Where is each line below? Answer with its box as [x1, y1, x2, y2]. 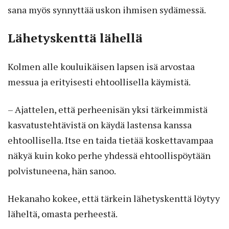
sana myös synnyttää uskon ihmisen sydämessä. [8, 3, 206, 16]
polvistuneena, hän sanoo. [8, 164, 116, 177]
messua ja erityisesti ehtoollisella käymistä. [8, 75, 191, 88]
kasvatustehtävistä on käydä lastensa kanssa [8, 118, 192, 131]
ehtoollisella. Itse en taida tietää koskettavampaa [8, 133, 213, 146]
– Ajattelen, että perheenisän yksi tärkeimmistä [8, 103, 208, 116]
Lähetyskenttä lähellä [8, 29, 143, 46]
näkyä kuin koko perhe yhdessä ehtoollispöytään [8, 149, 211, 162]
